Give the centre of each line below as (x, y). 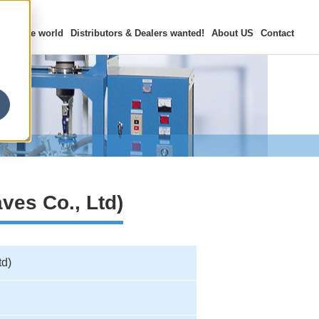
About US (232, 33)
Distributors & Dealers (119, 33)
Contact (277, 33)
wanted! (186, 33)
